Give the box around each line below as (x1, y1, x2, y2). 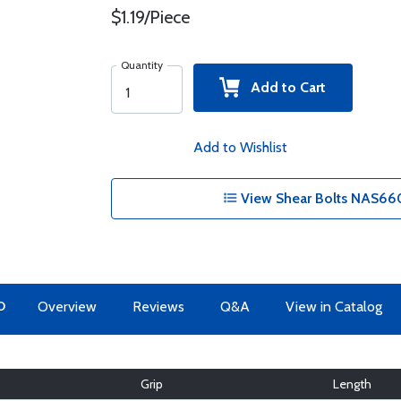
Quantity (120, 58, 163, 72)
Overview (37, 298, 97, 315)
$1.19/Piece (110, 6, 190, 28)
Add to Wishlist (192, 139, 287, 156)
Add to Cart (240, 79, 327, 96)
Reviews (132, 298, 184, 315)
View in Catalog (285, 298, 382, 315)
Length (333, 376, 371, 392)
